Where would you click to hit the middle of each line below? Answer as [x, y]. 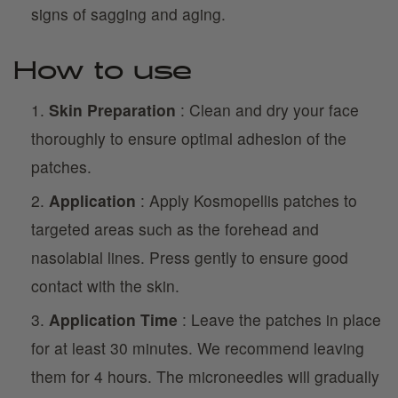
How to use [103, 72]
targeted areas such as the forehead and [175, 229]
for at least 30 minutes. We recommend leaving [198, 348]
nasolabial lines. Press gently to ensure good [190, 257]
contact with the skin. [105, 286]
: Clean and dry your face [267, 110]
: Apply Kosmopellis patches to [247, 200]
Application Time [113, 319]
